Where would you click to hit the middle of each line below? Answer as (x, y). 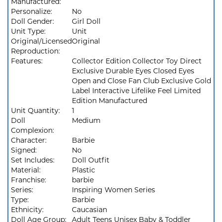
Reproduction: (36, 51)
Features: (28, 61)
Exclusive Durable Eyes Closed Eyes (133, 71)
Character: (30, 140)
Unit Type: (29, 31)
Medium (86, 120)
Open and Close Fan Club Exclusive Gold (141, 81)
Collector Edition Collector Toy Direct (137, 61)
